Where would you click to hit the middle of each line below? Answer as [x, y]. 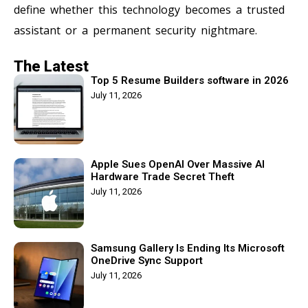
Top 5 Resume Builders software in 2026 [190, 80]
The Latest [51, 66]
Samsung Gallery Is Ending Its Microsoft [188, 248]
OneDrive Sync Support [147, 260]
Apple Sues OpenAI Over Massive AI [178, 164]
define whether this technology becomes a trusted [149, 9]
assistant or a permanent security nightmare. [135, 30]
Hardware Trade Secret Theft [163, 176]
